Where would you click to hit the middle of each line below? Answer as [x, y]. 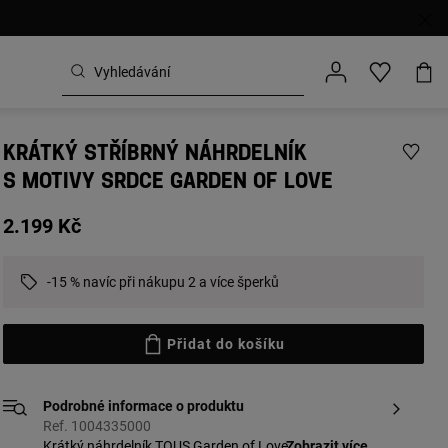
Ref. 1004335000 [96, 426]
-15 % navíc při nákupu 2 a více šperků [162, 282]
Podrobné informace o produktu [143, 406]
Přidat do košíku [226, 344]
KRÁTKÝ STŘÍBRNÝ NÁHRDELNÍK [154, 154]
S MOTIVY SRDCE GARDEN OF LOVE [167, 182]
